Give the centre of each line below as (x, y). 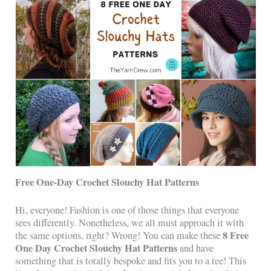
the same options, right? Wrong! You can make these (119, 235)
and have (196, 248)
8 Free (236, 235)
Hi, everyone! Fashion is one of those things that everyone (127, 210)
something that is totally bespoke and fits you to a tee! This (131, 260)
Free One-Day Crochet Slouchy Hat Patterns (107, 182)
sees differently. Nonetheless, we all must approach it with (130, 222)
